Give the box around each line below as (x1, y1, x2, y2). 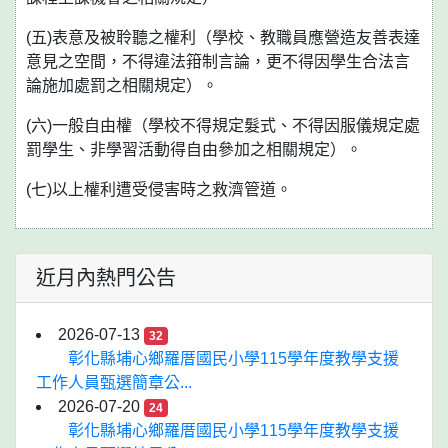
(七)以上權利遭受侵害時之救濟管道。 (26, 181, 292, 198)
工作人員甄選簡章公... (36, 374, 192, 391)
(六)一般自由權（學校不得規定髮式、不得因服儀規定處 (26, 117, 420, 134)
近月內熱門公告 (36, 267, 176, 289)
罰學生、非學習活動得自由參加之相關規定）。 (26, 141, 362, 158)
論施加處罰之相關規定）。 (26, 77, 218, 94)
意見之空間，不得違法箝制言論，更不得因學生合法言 (26, 53, 410, 70)
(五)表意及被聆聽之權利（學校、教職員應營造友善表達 (26, 29, 420, 46)
